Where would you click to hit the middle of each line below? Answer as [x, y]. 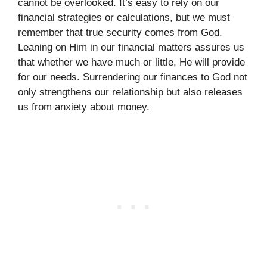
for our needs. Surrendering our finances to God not [133, 77]
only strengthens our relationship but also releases [130, 92]
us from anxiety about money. [84, 107]
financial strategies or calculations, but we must [124, 17]
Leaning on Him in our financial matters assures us [131, 47]
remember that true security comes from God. [120, 32]
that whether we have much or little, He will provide [131, 62]
